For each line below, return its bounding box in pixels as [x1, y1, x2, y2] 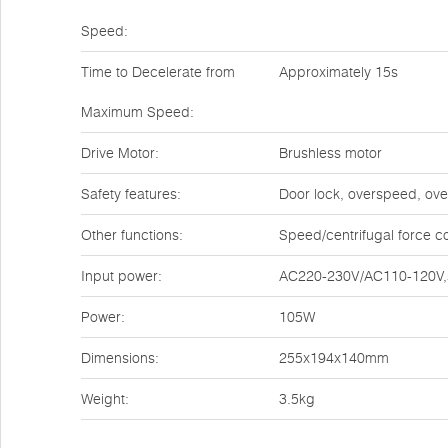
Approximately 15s [279, 63, 398, 81]
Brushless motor [279, 144, 382, 162]
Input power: [81, 267, 162, 285]
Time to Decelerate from [81, 63, 235, 81]
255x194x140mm [279, 349, 389, 367]
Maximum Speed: [81, 103, 194, 121]
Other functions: [81, 226, 183, 244]
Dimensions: [81, 349, 159, 367]
